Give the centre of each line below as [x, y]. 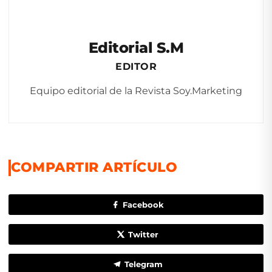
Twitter [143, 235]
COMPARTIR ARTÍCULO [94, 168]
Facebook [143, 205]
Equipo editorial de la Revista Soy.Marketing [136, 90]
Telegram [143, 264]
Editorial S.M [136, 47]
